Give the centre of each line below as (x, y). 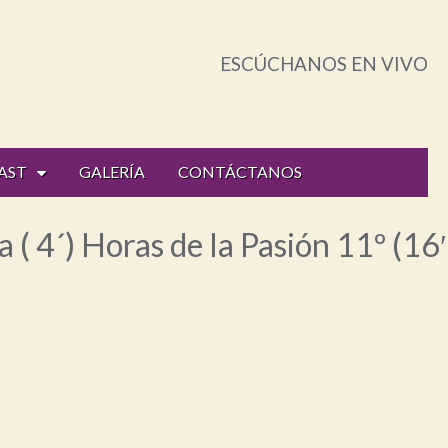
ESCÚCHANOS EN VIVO (324, 63)
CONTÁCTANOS (240, 171)
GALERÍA (112, 171)
